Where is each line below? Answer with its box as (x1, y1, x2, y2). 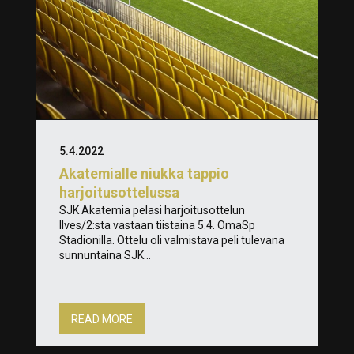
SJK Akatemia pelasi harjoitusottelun (58, 203, 245, 217)
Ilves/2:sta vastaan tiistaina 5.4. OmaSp (58, 218, 255, 232)
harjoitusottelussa (58, 183, 179, 201)
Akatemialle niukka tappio (58, 164, 229, 182)
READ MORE (70, 312, 133, 326)
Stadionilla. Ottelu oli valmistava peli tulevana (58, 233, 284, 247)
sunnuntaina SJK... (58, 248, 151, 262)
